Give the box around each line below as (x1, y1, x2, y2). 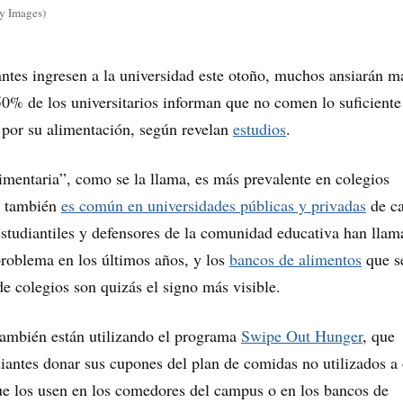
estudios (233, 117, 286, 139)
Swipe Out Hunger (241, 324, 363, 346)
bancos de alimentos (229, 247, 362, 270)
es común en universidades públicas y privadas (61, 193, 366, 216)
